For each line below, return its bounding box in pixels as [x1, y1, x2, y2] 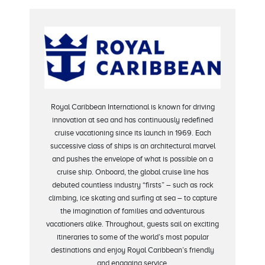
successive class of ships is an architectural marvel [50, 141, 215, 150]
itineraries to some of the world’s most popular [56, 232, 209, 241]
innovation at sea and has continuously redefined [52, 115, 213, 124]
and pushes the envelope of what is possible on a [52, 154, 213, 163]
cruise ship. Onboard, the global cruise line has [56, 167, 209, 176]
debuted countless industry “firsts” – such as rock [51, 180, 214, 189]
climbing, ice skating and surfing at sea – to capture [48, 193, 217, 202]
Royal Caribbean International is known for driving [50, 102, 215, 111]
